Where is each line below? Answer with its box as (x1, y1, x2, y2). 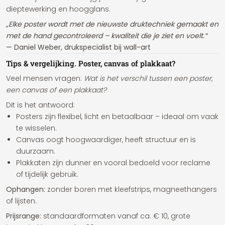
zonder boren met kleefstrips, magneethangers (45, 184, 217, 194)
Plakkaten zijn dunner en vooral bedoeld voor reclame (16, 158, 210, 168)
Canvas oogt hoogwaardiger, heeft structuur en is (16, 135, 196, 145)
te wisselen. (16, 123, 57, 133)
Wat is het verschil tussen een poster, (84, 73, 212, 83)
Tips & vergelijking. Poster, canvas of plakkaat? (6, 58, 175, 68)
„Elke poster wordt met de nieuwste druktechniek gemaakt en (6, 19, 218, 29)
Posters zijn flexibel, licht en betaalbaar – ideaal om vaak (16, 111, 218, 122)
